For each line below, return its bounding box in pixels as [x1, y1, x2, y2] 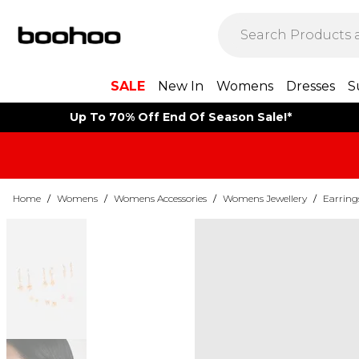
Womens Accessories [114, 192, 207, 204]
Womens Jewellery [223, 192, 307, 204]
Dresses [285, 79, 335, 94]
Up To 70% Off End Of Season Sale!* [69, 110, 292, 124]
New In [157, 79, 204, 94]
